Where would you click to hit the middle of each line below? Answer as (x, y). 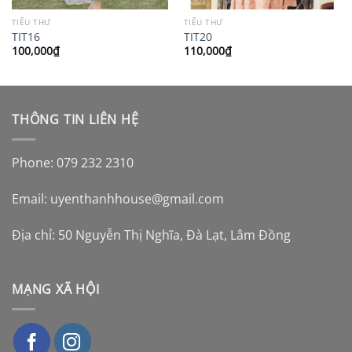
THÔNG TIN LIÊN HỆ (75, 120)
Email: (31, 198)
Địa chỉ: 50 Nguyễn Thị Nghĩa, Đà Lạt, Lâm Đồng (151, 235)
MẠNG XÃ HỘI (56, 290)
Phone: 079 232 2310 (73, 163)
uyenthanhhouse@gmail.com (137, 198)
